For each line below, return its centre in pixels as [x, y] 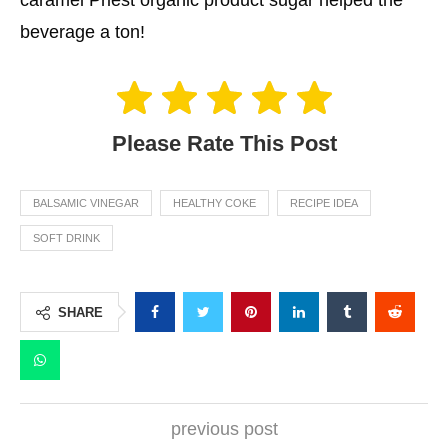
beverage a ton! [82, 31]
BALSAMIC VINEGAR [86, 203]
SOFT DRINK [66, 238]
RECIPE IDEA [324, 203]
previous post [224, 429]
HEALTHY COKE [214, 203]
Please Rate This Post [224, 144]
